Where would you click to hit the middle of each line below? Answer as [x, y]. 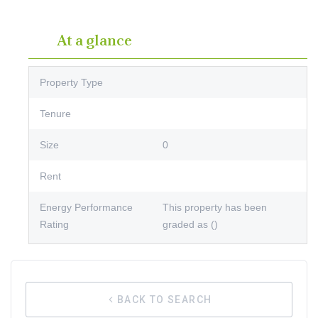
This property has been [215, 207]
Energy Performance [86, 207]
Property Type [71, 82]
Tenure [55, 113]
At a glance [94, 40]
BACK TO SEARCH [164, 300]
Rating [54, 224]
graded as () [190, 224]
